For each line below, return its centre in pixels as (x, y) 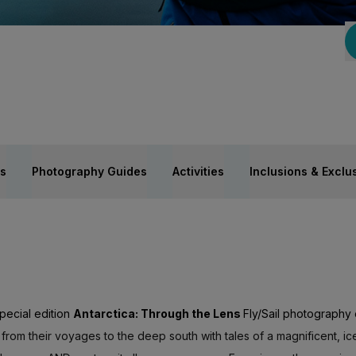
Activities (198, 171)
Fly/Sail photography (297, 313)
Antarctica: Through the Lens (158, 313)
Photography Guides (89, 171)
